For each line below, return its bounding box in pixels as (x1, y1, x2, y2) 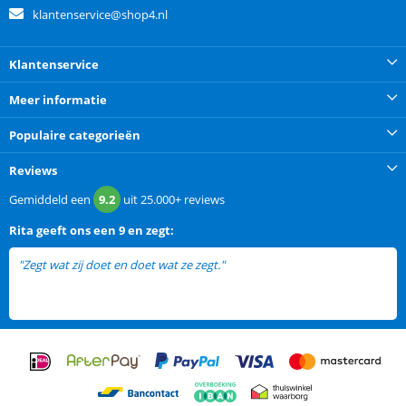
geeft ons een (36, 222, 116, 239)
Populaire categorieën (9, 127, 140, 144)
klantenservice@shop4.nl (33, 6, 168, 24)
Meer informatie (9, 92, 107, 109)
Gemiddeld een (9, 191, 93, 208)
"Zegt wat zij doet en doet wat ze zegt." (18, 256, 225, 274)
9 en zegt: (119, 222, 174, 239)
